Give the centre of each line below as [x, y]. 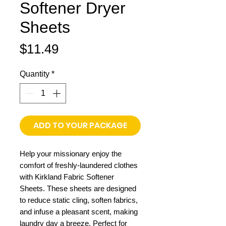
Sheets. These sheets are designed [78, 189]
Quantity [35, 74]
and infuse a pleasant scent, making [79, 212]
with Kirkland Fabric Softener [67, 177]
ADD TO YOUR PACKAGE [80, 126]
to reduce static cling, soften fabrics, [79, 200]
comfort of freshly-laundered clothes [79, 165]
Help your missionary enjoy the [71, 154]
